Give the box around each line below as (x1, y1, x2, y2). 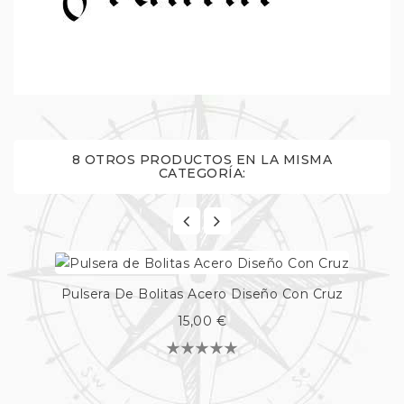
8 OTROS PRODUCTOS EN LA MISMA (71, 151, 333, 169)
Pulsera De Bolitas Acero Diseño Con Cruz (60, 285, 344, 302)
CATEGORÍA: (158, 165, 246, 182)
